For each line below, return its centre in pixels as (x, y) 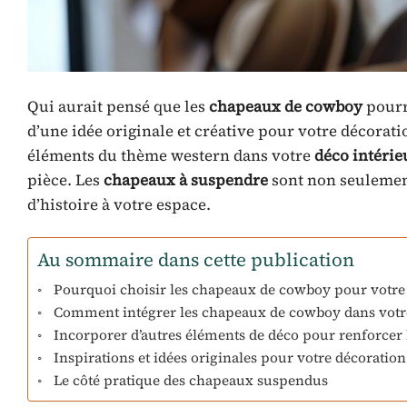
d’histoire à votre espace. (119, 205)
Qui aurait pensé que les (118, 107)
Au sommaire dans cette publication (196, 260)
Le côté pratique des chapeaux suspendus (191, 381)
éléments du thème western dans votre (171, 156)
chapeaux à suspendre (186, 180)
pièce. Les (65, 180)
